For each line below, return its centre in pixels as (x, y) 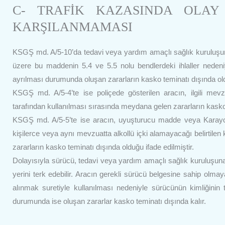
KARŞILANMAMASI (73, 27)
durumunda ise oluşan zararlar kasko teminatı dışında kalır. (109, 201)
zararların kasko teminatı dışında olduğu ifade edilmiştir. (103, 147)
